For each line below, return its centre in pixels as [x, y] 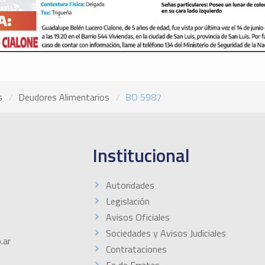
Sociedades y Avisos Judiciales [166, 233]
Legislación [127, 201]
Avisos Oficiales [138, 217]
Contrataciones [136, 249]
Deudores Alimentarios [64, 97]
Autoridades [130, 185]
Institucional [141, 156]
